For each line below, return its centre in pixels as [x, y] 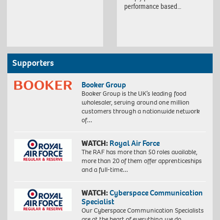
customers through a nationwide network [140, 111]
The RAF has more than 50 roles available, [139, 152]
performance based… [153, 6]
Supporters [33, 63]
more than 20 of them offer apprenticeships [141, 161]
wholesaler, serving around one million [135, 103]
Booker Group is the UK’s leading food [134, 94]
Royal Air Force [134, 143]
